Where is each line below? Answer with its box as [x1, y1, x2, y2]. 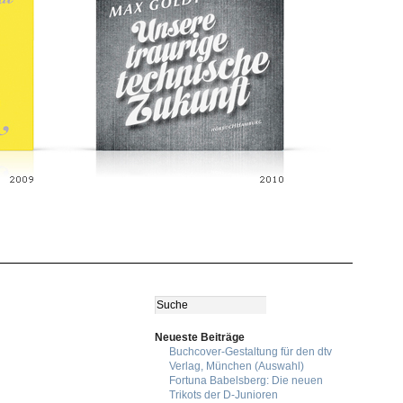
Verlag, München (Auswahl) [168, 360, 304, 372]
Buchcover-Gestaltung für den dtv [168, 345, 332, 358]
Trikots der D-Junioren [168, 389, 278, 401]
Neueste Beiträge [155, 331, 245, 344]
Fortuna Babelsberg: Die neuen [168, 374, 323, 387]
